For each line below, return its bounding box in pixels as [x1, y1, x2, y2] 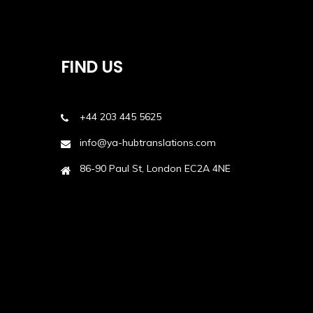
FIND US [61, 54, 122, 78]
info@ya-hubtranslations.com [80, 136, 216, 149]
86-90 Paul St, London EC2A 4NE [80, 161, 231, 175]
